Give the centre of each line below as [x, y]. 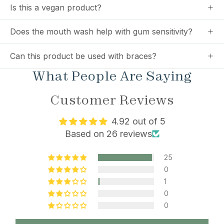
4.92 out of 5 [138, 121]
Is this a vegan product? [56, 7]
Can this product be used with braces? [83, 56]
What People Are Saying [112, 76]
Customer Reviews [112, 100]
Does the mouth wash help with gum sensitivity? [101, 32]
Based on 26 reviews [108, 133]
